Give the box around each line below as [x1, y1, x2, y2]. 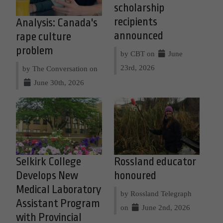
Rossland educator [113, 155, 196, 168]
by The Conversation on [22, 64, 98, 73]
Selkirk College [16, 155, 81, 168]
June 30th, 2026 [32, 78, 85, 87]
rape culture [16, 30, 71, 43]
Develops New [16, 169, 78, 182]
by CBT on [120, 49, 157, 58]
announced [113, 29, 163, 43]
